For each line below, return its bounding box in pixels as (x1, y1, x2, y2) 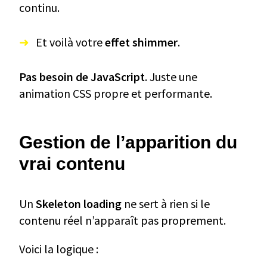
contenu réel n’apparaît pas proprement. (19, 213, 226, 228)
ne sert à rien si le (122, 196, 210, 212)
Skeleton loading (36, 196, 122, 212)
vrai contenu (19, 154, 125, 174)
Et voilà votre (36, 35, 105, 50)
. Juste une (145, 69, 197, 85)
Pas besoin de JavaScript (19, 69, 145, 85)
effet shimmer (105, 35, 178, 50)
